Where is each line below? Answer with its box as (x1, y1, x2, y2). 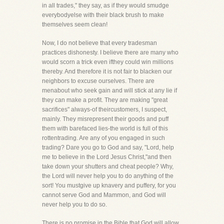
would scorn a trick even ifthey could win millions (42, 58, 173, 65)
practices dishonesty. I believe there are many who (42, 49, 178, 56)
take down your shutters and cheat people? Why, (42, 163, 173, 170)
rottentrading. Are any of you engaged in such (42, 134, 165, 141)
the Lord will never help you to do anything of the (42, 172, 173, 179)
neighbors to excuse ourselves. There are (42, 77, 154, 84)
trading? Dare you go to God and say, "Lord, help (42, 144, 174, 151)
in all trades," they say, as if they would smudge (42, 2, 169, 9)
